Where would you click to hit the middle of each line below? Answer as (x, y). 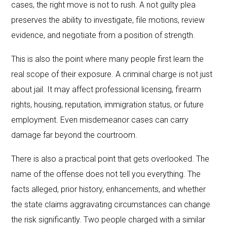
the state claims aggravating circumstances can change (111, 204)
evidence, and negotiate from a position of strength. (103, 35)
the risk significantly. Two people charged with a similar (108, 219)
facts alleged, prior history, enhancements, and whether (109, 189)
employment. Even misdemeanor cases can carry (100, 120)
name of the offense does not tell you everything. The (106, 174)
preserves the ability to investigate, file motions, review (108, 20)
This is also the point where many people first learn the (108, 59)
